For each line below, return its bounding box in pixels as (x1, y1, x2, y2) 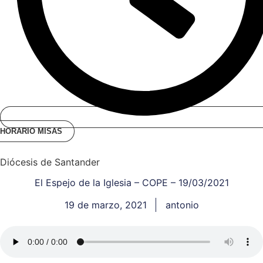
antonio (165, 199, 199, 211)
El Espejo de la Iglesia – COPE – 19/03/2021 (34, 177, 229, 188)
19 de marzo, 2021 (64, 199, 147, 211)
